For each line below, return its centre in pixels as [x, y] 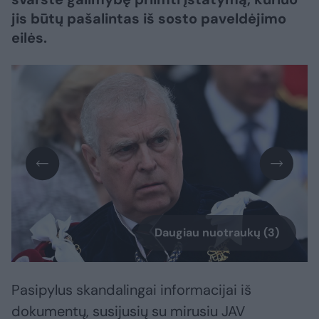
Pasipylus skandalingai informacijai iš [131, 290]
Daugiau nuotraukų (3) [217, 233]
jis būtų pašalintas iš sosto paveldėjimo [149, 19]
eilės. [29, 38]
